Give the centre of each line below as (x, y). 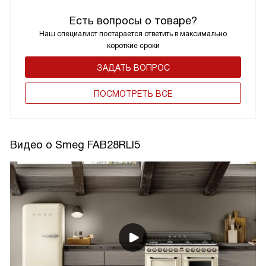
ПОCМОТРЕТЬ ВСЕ (133, 94)
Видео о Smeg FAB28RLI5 (75, 145)
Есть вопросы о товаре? (133, 20)
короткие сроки (133, 45)
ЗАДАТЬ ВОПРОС (133, 67)
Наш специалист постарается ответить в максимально (133, 34)
